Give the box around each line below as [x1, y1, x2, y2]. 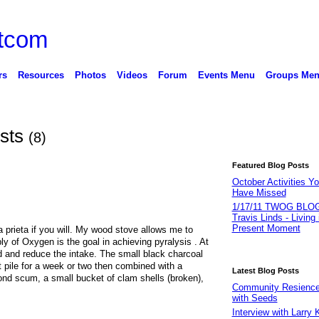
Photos [74, 69, 106, 80]
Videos [116, 69, 147, 80]
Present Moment [231, 223, 300, 234]
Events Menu [197, 69, 255, 80]
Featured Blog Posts [231, 161, 309, 170]
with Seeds [231, 292, 278, 303]
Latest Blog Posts [231, 266, 299, 275]
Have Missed [231, 187, 286, 199]
